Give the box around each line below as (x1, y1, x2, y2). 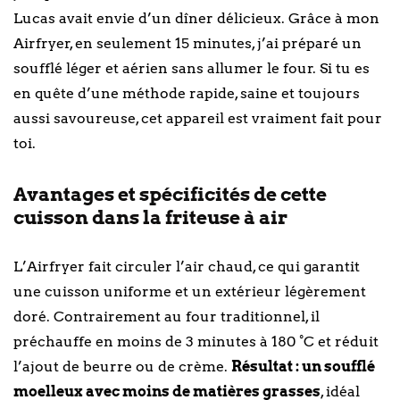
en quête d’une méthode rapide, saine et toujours (13, 84, 360, 102)
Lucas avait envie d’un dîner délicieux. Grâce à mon (13, 9, 379, 27)
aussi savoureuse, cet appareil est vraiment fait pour (13, 109, 382, 127)
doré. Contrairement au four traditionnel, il (13, 307, 320, 325)
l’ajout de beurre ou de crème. (13, 357, 231, 375)
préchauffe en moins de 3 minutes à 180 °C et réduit (13, 332, 379, 350)
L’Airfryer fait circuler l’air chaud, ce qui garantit (13, 257, 360, 275)
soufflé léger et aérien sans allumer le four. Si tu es (13, 59, 370, 77)
